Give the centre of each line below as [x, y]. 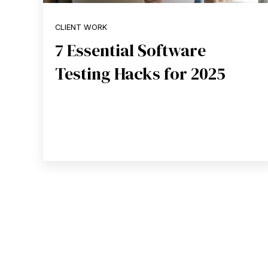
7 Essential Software [130, 50]
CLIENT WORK [81, 27]
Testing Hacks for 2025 [140, 73]
